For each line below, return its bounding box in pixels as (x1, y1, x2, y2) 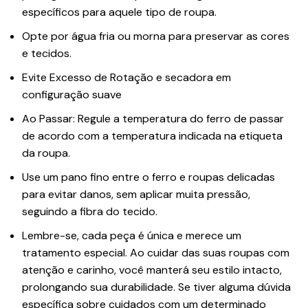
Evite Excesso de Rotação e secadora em (22, 70, 231, 85)
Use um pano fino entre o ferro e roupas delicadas (22, 170, 275, 185)
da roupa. (22, 146, 70, 161)
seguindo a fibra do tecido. (22, 204, 157, 219)
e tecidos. (22, 46, 71, 61)
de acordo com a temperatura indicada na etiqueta (22, 129, 283, 144)
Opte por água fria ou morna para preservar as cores (22, 29, 289, 44)
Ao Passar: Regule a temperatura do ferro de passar (22, 111, 284, 126)
